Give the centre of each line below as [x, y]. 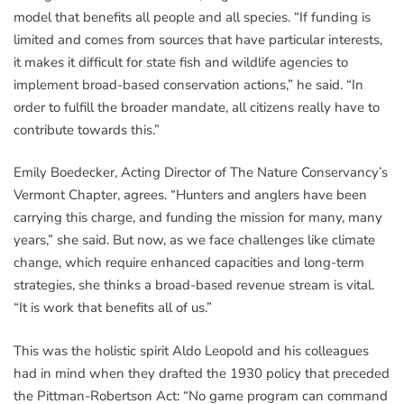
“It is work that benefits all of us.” [113, 308]
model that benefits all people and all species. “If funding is [192, 17]
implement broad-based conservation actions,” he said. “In [188, 84]
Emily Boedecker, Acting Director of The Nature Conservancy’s [201, 173]
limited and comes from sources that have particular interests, [198, 39]
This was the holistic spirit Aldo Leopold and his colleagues [191, 350]
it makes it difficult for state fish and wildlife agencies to [181, 62]
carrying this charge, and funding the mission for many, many [198, 218]
